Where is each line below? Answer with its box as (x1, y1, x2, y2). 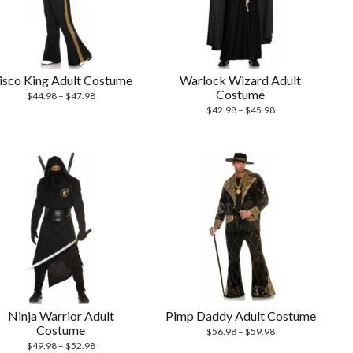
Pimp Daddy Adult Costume (165, 307, 316, 323)
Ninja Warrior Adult (7, 307, 114, 323)
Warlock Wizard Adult (180, 72, 302, 88)
